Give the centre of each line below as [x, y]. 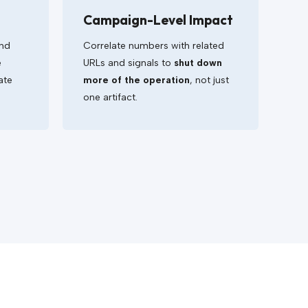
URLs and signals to [129, 63]
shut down [198, 63]
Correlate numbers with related [154, 46]
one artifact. [110, 97]
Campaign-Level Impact [158, 20]
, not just [209, 80]
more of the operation [136, 80]
